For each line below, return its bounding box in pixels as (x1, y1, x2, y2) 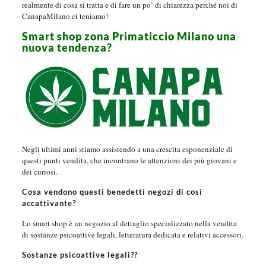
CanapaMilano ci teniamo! (21, 11, 108, 22)
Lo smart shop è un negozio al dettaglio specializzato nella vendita (21, 218, 237, 229)
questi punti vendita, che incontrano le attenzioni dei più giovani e (21, 155, 237, 166)
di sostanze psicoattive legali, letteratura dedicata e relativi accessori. (21, 229, 243, 240)
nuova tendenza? (21, 41, 112, 55)
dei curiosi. (21, 166, 58, 178)
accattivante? (21, 198, 76, 208)
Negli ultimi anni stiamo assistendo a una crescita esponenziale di (21, 144, 233, 155)
